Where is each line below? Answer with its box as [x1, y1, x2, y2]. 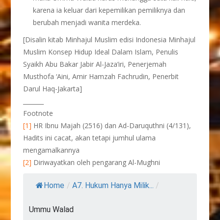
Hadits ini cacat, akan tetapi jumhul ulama [23, 133, 156, 142]
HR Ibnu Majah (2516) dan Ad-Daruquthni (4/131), [31, 121, 192, 130]
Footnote [23, 109, 54, 118]
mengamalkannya [23, 145, 80, 155]
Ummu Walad [29, 205, 74, 214]
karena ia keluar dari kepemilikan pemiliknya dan [33, 5, 186, 15]
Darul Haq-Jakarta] [23, 84, 82, 93]
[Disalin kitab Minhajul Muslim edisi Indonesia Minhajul [23, 35, 196, 44]
